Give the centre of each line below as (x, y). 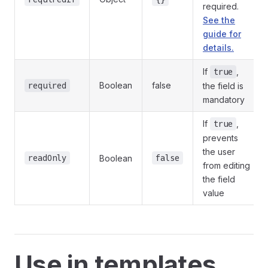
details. (218, 48)
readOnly (47, 158)
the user (219, 152)
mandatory (224, 100)
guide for (222, 34)
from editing (226, 166)
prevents (220, 138)
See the (219, 20)
